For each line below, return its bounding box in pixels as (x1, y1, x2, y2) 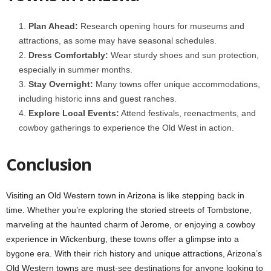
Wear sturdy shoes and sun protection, (108, 50, 259, 60)
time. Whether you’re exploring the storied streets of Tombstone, (6, 205, 252, 215)
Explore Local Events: (28, 108, 119, 118)
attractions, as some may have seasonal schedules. (19, 36, 217, 45)
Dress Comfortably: (28, 50, 108, 60)
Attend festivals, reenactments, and (119, 108, 256, 118)
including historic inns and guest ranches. (19, 94, 177, 103)
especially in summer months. (19, 65, 132, 74)
